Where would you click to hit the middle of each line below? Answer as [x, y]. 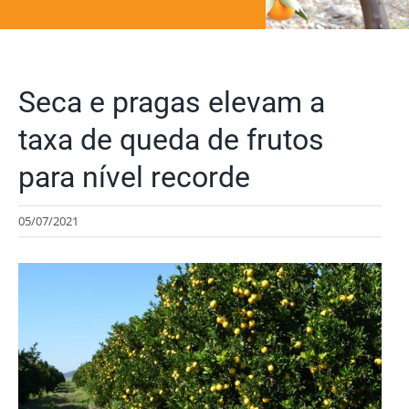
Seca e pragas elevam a [172, 102]
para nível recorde [134, 177]
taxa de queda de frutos [171, 140]
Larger [40, 300]
